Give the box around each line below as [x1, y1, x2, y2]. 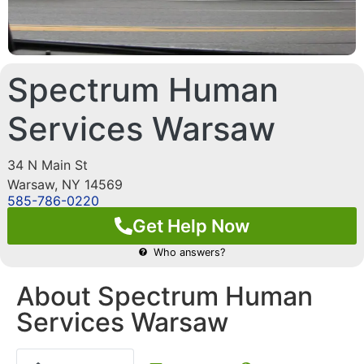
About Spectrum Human [16, 279, 313, 312]
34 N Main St [6, 156, 88, 173]
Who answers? [153, 245, 225, 258]
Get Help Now [132, 214, 249, 236]
